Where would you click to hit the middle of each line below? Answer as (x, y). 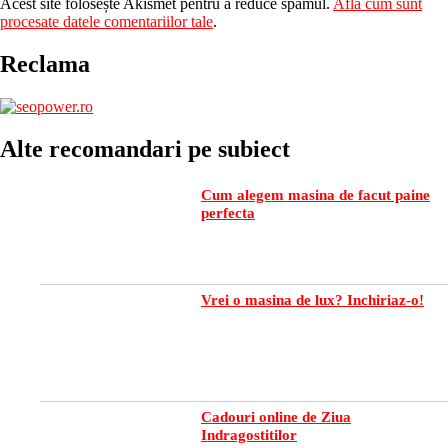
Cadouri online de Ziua (276, 417)
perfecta (228, 213)
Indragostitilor (249, 435)
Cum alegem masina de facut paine (315, 195)
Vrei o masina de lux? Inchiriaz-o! (312, 300)
